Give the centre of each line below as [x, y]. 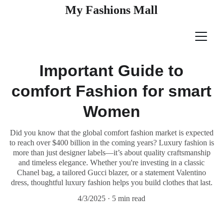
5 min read [129, 198]
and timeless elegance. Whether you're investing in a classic [111, 163]
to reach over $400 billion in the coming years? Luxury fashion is [111, 143]
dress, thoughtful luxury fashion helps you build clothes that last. [111, 182]
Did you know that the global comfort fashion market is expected [111, 133]
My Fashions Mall [111, 10]
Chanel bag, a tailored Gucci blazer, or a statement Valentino [111, 172]
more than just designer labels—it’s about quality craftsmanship [111, 153]
